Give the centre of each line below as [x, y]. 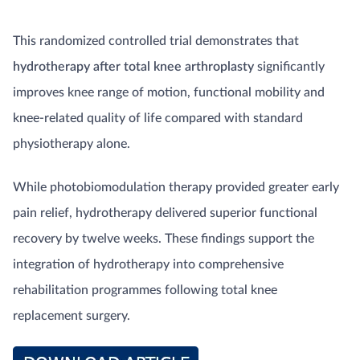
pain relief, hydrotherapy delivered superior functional [165, 213]
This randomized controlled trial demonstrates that [156, 41]
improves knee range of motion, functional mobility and [169, 92]
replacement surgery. [72, 316]
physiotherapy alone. [72, 144]
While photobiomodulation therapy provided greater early [176, 187]
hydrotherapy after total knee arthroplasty [133, 67]
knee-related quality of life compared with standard [158, 118]
